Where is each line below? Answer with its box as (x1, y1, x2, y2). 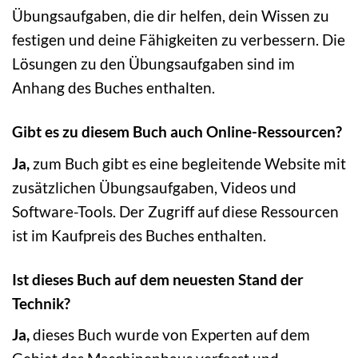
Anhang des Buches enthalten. (12, 78, 215, 97)
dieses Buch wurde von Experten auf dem (30, 325, 310, 344)
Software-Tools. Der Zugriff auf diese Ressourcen (12, 201, 339, 221)
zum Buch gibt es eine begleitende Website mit (30, 153, 346, 173)
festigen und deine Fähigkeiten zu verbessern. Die (12, 30, 345, 50)
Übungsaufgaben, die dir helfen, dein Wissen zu (12, 6, 329, 26)
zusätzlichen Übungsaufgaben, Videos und (12, 177, 296, 197)
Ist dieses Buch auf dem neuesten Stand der (12, 269, 304, 288)
